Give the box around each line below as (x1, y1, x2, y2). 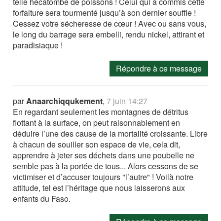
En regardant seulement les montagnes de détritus (13, 106, 189, 118)
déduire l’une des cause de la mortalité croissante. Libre (13, 128, 208, 140)
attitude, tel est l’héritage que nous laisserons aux (13, 182, 185, 194)
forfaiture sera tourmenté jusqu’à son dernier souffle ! (13, 7, 196, 19)
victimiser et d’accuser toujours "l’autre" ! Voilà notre (13, 171, 194, 183)
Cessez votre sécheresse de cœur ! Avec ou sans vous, (13, 18, 207, 30)
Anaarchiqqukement (26, 95, 103, 107)
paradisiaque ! (13, 39, 63, 51)
